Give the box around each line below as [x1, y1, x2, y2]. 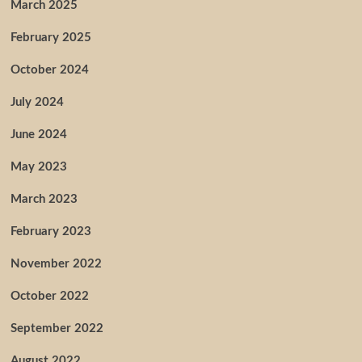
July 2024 [10, 96, 64, 108]
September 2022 [10, 322, 103, 335]
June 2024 [10, 128, 67, 141]
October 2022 [10, 290, 89, 302]
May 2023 [10, 161, 67, 173]
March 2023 [10, 193, 78, 205]
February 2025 [10, 32, 91, 44]
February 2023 [10, 225, 91, 238]
